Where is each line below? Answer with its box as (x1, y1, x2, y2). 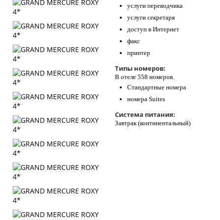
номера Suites (127, 95, 165, 103)
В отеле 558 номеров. (115, 73, 174, 81)
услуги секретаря (127, 14, 175, 21)
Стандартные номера (127, 83, 186, 91)
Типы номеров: (115, 64, 165, 73)
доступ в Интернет (127, 26, 179, 33)
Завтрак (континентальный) (115, 119, 191, 127)
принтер (127, 49, 150, 56)
